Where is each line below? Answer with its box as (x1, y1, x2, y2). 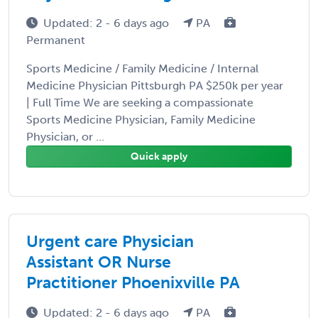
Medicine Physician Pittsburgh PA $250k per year (26, 78, 283, 92)
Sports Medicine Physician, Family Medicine (26, 112, 256, 126)
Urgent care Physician (26, 231, 194, 251)
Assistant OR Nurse (26, 251, 171, 272)
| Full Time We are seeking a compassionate (26, 95, 253, 109)
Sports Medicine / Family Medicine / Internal (26, 61, 258, 75)
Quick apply (131, 150, 187, 163)
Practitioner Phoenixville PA (26, 272, 240, 292)
